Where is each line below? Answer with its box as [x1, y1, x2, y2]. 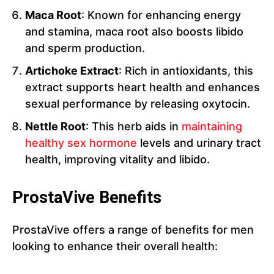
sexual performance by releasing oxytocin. [25, 97, 250, 111]
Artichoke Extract [25, 64, 119, 78]
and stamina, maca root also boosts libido [25, 25, 243, 39]
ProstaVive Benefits [12, 188, 161, 208]
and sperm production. [25, 42, 145, 55]
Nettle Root [25, 120, 86, 133]
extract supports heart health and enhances [25, 81, 260, 94]
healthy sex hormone [25, 136, 137, 150]
